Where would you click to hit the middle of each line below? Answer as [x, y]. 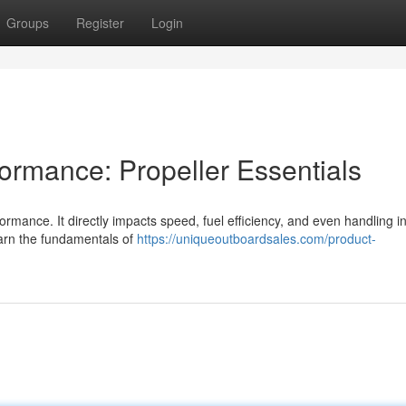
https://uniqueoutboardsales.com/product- [256, 238]
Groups [28, 23]
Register [100, 23]
